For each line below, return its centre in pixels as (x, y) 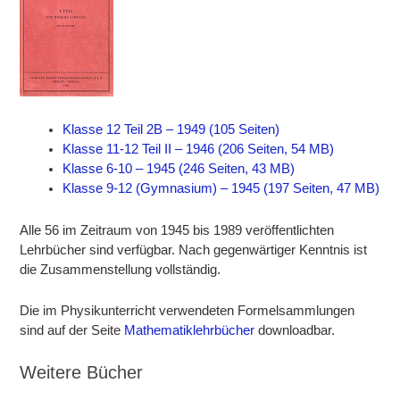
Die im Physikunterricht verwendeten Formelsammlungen (187, 310)
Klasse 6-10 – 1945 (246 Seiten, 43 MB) (179, 168)
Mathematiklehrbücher (190, 330)
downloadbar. (295, 330)
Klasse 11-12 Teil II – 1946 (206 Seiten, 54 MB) (199, 149)
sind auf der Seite (72, 330)
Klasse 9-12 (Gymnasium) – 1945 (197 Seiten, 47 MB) (221, 188)
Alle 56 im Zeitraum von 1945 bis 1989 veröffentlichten (177, 230)
